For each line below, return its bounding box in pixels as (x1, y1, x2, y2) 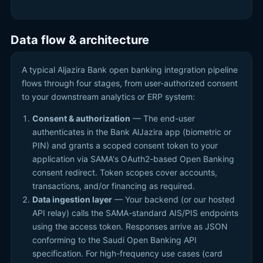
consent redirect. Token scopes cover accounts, (32, 167, 217, 177)
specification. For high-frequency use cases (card (32, 248, 222, 258)
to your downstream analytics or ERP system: (22, 92, 195, 102)
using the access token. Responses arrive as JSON (32, 221, 228, 231)
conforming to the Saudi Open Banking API (32, 235, 197, 245)
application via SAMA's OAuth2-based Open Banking (32, 154, 234, 164)
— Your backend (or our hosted (112, 194, 235, 204)
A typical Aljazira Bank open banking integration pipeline (22, 65, 238, 75)
